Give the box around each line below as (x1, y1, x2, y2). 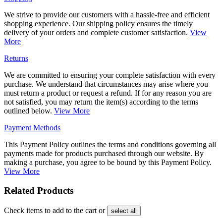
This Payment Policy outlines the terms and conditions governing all (4, 140, 216, 149)
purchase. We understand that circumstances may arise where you (4, 80, 208, 89)
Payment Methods (4, 123, 60, 132)
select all (111, 207, 137, 215)
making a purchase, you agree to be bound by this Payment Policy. (4, 158, 212, 167)
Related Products (4, 185, 73, 196)
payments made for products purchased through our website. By (4, 149, 204, 158)
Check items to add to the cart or (4, 206, 107, 215)
